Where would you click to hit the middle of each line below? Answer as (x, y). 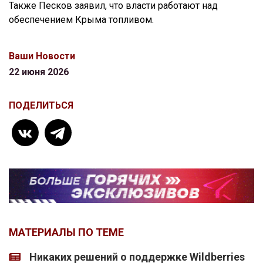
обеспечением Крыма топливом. (81, 20)
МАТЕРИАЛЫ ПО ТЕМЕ (66, 232)
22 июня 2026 (39, 72)
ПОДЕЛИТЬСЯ (41, 106)
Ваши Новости (42, 56)
